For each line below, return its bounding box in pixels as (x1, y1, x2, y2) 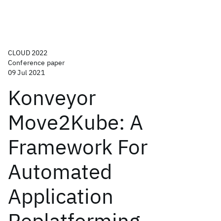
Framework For (8, 133, 147, 160)
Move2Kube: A (8, 109, 143, 136)
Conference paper (8, 58, 65, 67)
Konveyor (8, 84, 96, 111)
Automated (8, 158, 112, 185)
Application (8, 183, 113, 210)
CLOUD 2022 (8, 48, 48, 57)
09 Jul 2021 (8, 68, 45, 77)
